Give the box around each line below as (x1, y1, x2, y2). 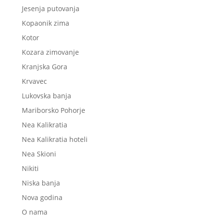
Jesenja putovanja (21, 3, 79, 13)
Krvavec (21, 76, 47, 86)
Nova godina (21, 192, 62, 202)
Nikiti (21, 163, 39, 173)
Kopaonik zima (21, 18, 69, 28)
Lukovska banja (21, 91, 71, 100)
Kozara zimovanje (21, 47, 79, 57)
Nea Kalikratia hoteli (21, 134, 88, 144)
